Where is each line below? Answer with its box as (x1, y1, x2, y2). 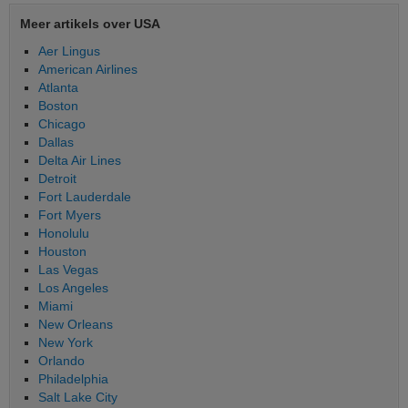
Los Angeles (38, 280, 108, 295)
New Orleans (38, 316, 113, 331)
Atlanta (38, 79, 78, 95)
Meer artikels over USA (20, 15, 160, 31)
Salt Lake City (38, 389, 117, 404)
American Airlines (38, 61, 138, 76)
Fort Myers (38, 207, 101, 222)
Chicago (38, 116, 86, 131)
